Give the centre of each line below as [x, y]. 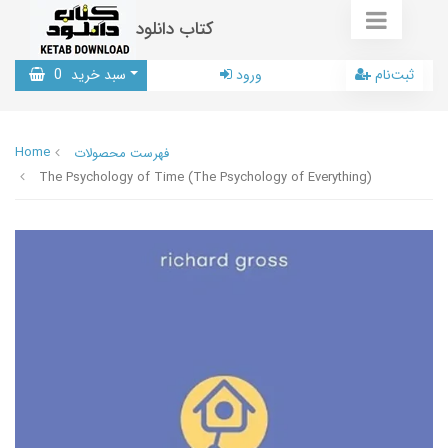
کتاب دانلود [175, 29]
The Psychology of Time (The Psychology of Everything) [205, 177]
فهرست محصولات [121, 153]
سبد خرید [96, 75]
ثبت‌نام [394, 75]
